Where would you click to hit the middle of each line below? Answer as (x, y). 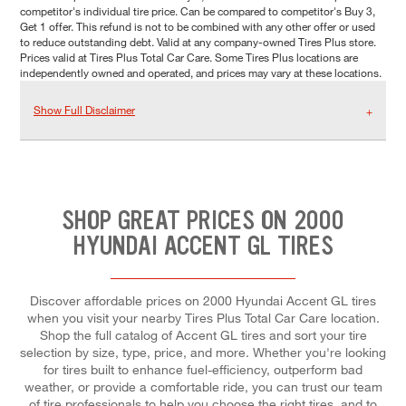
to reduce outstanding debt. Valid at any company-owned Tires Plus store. (198, 42)
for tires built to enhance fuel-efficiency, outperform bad (203, 369)
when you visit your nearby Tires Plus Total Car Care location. (203, 317)
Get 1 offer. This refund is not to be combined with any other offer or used (198, 27)
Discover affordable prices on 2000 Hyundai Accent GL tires (203, 300)
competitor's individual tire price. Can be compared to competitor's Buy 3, (198, 11)
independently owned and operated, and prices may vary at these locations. (201, 73)
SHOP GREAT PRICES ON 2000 (203, 221)
